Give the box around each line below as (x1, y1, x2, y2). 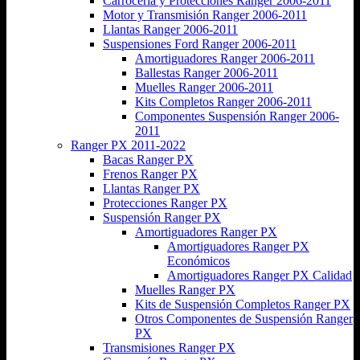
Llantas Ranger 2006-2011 (103, 22, 238, 36)
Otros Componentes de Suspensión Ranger (135, 311, 353, 325)
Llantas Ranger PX (103, 181, 200, 195)
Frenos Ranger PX (103, 166, 198, 181)
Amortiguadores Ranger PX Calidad (167, 268, 352, 282)
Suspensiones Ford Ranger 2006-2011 (103, 36, 297, 51)
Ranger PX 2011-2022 (71, 137, 186, 152)
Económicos (167, 253, 230, 268)
